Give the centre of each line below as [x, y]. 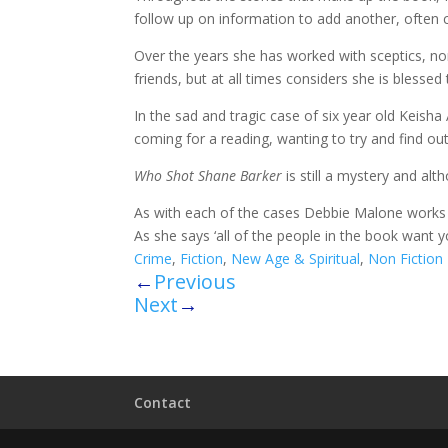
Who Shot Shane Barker [208, 175]
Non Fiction [406, 258]
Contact [163, 402]
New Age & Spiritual [296, 258]
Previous [195, 281]
